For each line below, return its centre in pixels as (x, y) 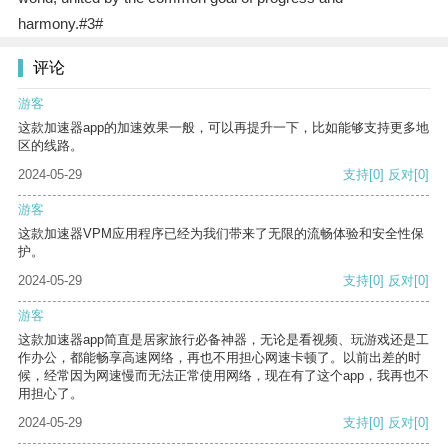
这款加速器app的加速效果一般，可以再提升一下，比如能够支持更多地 (223, 128)
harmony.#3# (60, 24)
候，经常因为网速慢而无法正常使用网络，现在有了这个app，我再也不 (223, 376)
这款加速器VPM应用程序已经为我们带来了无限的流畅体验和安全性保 (221, 234)
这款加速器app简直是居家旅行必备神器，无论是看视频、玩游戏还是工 (223, 340)
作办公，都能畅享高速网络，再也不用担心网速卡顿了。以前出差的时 (219, 358)
